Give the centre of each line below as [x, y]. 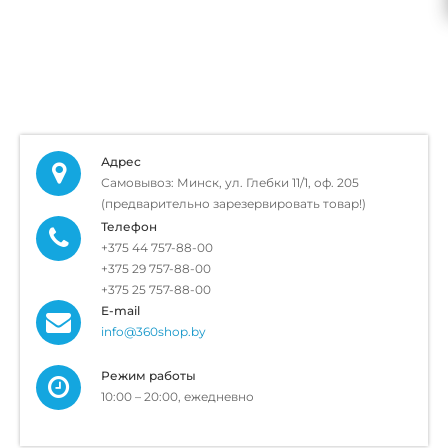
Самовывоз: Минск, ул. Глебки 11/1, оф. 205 [230, 182]
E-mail [120, 310]
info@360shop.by [153, 331]
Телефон [129, 226]
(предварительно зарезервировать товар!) [233, 203]
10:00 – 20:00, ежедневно [177, 396]
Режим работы [148, 375]
